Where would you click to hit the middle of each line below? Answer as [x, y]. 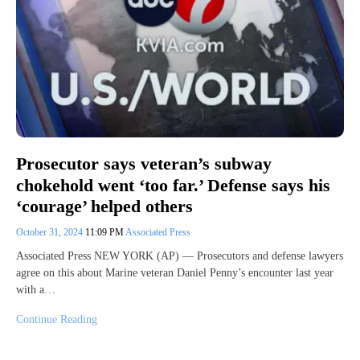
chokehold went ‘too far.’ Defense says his [173, 185]
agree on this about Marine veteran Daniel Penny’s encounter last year [175, 272]
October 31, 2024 [51, 232]
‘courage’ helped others [104, 206]
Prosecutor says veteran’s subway [144, 164]
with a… [36, 289]
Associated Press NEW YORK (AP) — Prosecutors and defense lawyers [180, 256]
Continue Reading [57, 319]
